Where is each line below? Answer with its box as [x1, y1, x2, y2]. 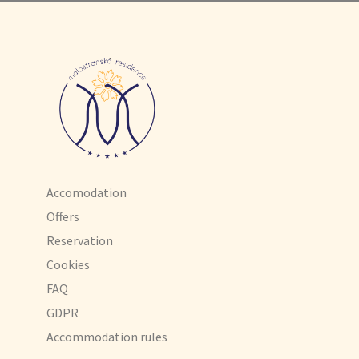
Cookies [46, 256, 90, 272]
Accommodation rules [46, 328, 167, 345]
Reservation [46, 232, 113, 248]
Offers [46, 208, 79, 224]
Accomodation [46, 184, 127, 200]
